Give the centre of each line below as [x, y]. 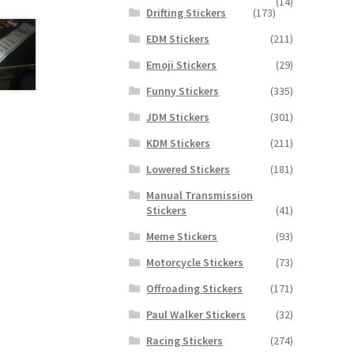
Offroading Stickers [195, 288]
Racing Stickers [185, 340]
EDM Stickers [178, 38]
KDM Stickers [179, 143]
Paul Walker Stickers [196, 314]
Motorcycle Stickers [195, 262]
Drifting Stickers [186, 12]
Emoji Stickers [182, 64]
